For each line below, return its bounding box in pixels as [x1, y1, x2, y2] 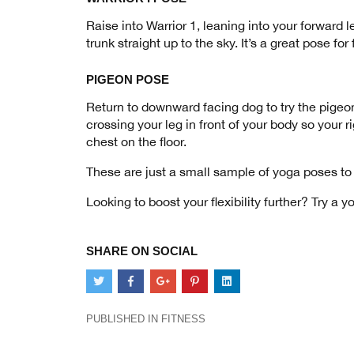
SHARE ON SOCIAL [85, 243, 198, 258]
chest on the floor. [85, 134, 186, 149]
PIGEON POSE [85, 72, 169, 86]
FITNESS [160, 313, 205, 326]
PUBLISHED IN [85, 313, 161, 326]
